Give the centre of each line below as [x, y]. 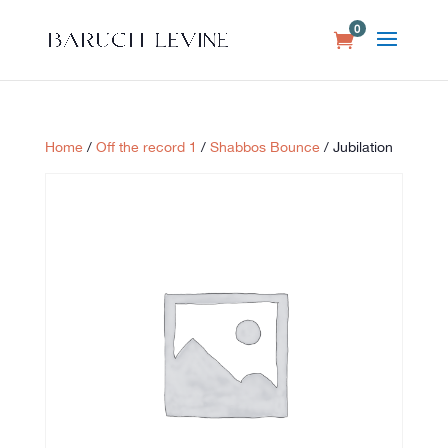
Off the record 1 [146, 147]
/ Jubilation [356, 147]
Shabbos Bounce [264, 147]
